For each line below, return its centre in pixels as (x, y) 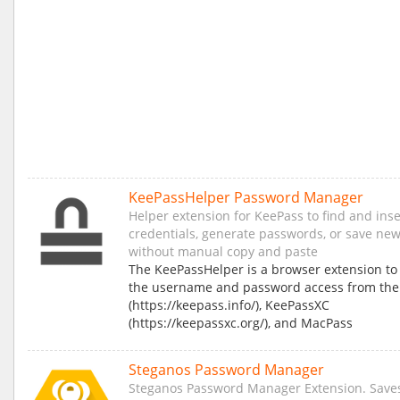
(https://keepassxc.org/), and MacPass (241, 323)
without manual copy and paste (223, 252)
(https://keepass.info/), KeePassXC (229, 305)
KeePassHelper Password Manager (246, 198)
